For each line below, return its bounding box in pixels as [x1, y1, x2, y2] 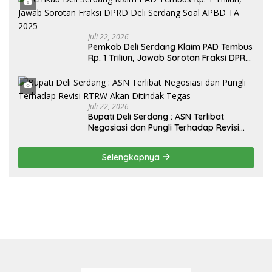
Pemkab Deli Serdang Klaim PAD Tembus [88, 41, 253, 52]
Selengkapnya [101, 151, 162, 163]
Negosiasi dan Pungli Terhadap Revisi [88, 121, 239, 133]
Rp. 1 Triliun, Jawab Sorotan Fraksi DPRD [88, 52, 251, 63]
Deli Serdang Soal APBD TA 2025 [88, 63, 219, 74]
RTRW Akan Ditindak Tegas [88, 132, 198, 144]
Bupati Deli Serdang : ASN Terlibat [88, 110, 224, 122]
